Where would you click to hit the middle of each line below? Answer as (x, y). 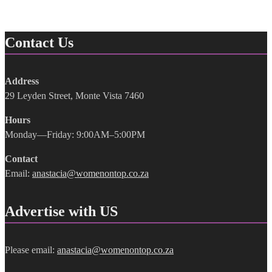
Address (22, 81)
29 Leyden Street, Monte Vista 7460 (74, 95)
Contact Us (39, 42)
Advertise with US (61, 211)
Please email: (31, 250)
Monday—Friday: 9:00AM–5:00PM (75, 134)
